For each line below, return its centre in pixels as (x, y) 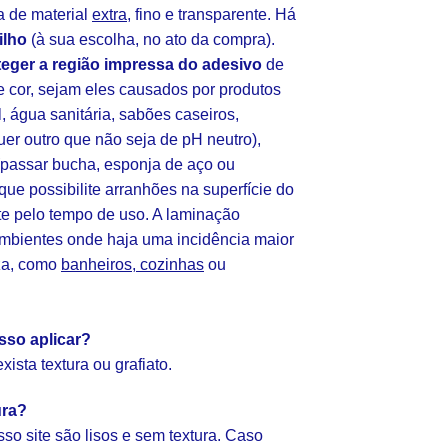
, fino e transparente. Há (211, 14)
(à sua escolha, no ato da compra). (151, 39)
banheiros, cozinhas (132, 264)
